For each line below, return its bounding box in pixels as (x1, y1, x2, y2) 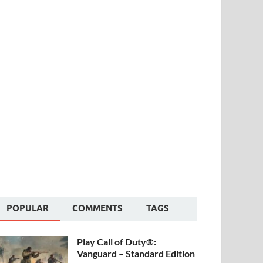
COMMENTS (72, 203, 123, 214)
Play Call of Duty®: (77, 235, 157, 247)
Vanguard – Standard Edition (77, 247, 195, 259)
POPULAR (6, 203, 49, 214)
